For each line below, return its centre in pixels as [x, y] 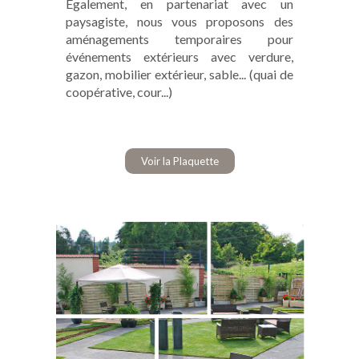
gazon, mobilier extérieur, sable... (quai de [179, 74]
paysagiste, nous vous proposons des [179, 21]
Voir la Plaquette [179, 161]
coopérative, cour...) [119, 91]
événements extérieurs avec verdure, [179, 56]
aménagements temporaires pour [179, 38]
